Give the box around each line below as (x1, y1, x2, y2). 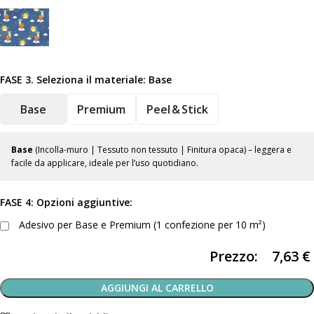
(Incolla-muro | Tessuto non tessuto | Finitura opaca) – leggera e (33, 144, 292, 156)
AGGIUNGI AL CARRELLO (100, 281, 214, 295)
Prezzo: (210, 247, 258, 266)
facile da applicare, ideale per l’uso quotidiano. (11, 157, 198, 170)
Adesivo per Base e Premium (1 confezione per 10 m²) (16, 218, 266, 232)
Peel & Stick (146, 101, 208, 117)
